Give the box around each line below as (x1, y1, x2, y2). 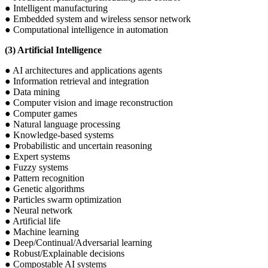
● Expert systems (5, 151, 70, 162)
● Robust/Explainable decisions (5, 248, 124, 259)
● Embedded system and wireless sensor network (5, 14, 191, 25)
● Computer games (5, 108, 77, 119)
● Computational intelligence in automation (5, 25, 168, 35)
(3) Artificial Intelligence (5, 45, 102, 56)
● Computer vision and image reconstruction (5, 98, 173, 108)
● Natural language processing (5, 119, 120, 130)
